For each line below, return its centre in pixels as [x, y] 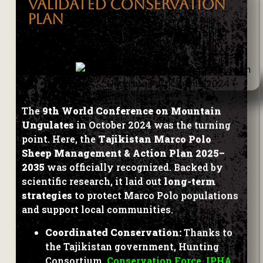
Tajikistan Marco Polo [154, 139]
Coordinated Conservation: [113, 232]
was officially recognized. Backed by [134, 167]
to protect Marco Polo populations [155, 195]
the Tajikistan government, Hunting [132, 246]
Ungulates [48, 125]
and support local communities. [97, 210]
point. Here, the [60, 139]
